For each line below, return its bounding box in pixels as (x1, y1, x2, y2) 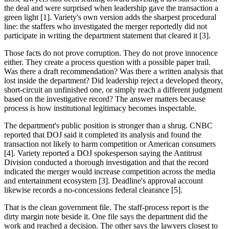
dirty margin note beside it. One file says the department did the (4, 212, 208, 221)
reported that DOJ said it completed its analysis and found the (4, 130, 201, 139)
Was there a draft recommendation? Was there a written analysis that (4, 66, 223, 76)
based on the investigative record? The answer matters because (4, 94, 205, 103)
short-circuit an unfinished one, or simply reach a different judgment (4, 85, 222, 94)
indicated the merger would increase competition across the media (4, 167, 215, 176)
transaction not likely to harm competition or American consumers (4, 139, 216, 148)
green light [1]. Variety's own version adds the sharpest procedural (4, 12, 216, 21)
